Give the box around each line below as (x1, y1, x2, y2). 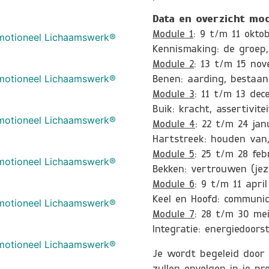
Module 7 (153, 210, 195, 220)
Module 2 (153, 59, 194, 70)
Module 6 (153, 180, 195, 190)
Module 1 (153, 29, 193, 40)
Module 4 (153, 119, 195, 130)
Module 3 (153, 89, 195, 100)
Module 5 (153, 150, 195, 160)
